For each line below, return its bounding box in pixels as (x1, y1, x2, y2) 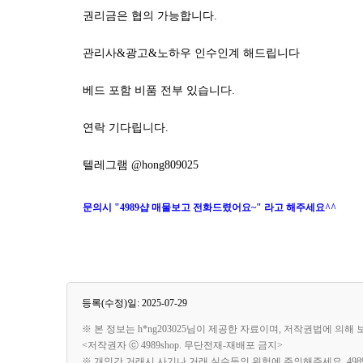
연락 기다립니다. (83, 122, 169, 134)
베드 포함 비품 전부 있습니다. (83, 84, 235, 96)
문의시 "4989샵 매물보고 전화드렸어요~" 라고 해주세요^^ (83, 202, 336, 213)
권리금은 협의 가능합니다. (83, 10, 217, 22)
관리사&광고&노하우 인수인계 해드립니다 (83, 47, 300, 59)
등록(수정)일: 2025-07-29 (82, 297, 187, 309)
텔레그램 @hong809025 (83, 159, 199, 171)
